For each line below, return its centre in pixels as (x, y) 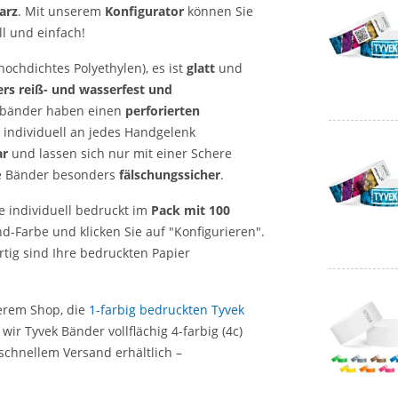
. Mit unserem (61, 11)
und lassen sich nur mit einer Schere (120, 153)
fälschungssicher (170, 175)
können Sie (219, 11)
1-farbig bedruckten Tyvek (167, 310)
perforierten (163, 111)
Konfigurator (144, 11)
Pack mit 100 (191, 210)
